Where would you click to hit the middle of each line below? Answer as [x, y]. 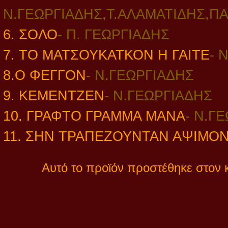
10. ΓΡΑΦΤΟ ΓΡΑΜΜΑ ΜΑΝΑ [94, 116]
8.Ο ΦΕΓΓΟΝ [45, 75]
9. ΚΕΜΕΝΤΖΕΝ [54, 96]
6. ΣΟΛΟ [30, 35]
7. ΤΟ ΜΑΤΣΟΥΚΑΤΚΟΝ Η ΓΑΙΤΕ [106, 55]
